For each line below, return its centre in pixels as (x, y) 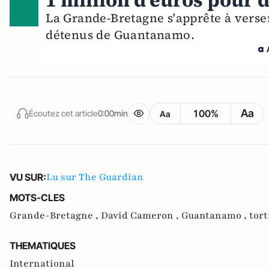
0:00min (113, 113)
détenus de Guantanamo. (120, 35)
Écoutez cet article (63, 113)
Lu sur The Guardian (95, 177)
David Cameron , (141, 216)
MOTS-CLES (37, 198)
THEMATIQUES (43, 246)
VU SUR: (28, 177)
